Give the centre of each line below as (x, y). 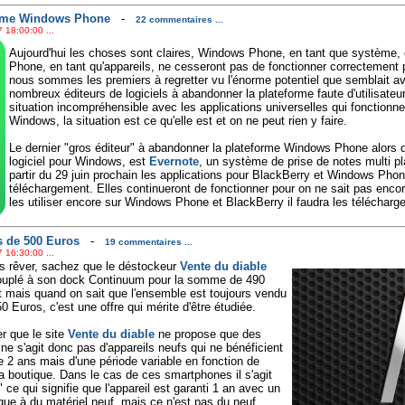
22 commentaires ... (179, 20)
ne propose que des (207, 334)
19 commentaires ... (148, 241)
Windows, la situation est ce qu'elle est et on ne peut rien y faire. (178, 121)
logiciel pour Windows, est (79, 162)
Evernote (174, 162)
